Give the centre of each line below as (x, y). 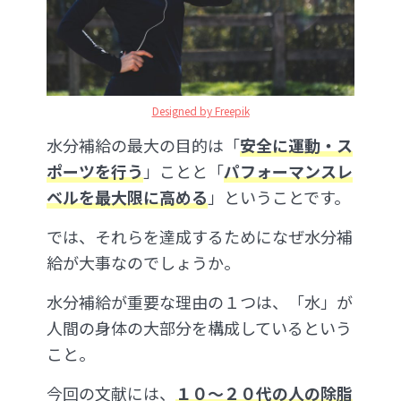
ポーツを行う (95, 171)
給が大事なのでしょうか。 (143, 263)
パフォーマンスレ (288, 171)
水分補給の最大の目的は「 (143, 145)
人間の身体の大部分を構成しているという (199, 328)
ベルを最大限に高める (127, 197)
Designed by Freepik (200, 111)
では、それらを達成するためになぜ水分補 (200, 237)
